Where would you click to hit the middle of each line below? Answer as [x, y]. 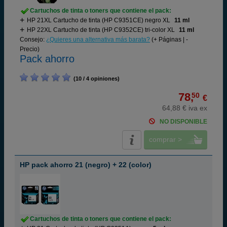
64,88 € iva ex [185, 108]
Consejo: [33, 40]
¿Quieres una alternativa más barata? [98, 40]
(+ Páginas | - [169, 40]
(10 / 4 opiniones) [95, 79]
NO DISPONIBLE [183, 122]
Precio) [30, 49]
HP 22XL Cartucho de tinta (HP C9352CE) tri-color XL [101, 30]
